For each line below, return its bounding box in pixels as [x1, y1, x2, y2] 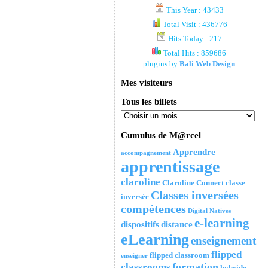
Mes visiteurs [120, 78, 172, 87]
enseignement [190, 234, 256, 247]
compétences [120, 202, 186, 215]
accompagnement [120, 150, 171, 156]
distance [160, 219, 193, 229]
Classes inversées [150, 188, 239, 202]
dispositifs [120, 219, 159, 229]
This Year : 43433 [164, 6, 224, 14]
